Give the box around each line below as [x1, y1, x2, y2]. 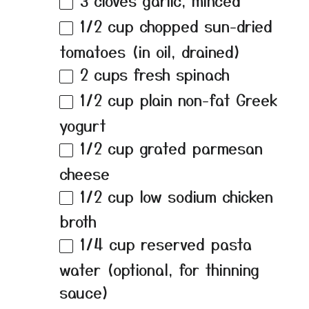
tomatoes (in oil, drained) [59, 39, 241, 62]
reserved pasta [135, 232, 252, 255]
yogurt [59, 113, 106, 136]
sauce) [59, 281, 110, 303]
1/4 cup [80, 232, 135, 255]
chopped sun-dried [134, 14, 272, 37]
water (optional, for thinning [59, 258, 259, 281]
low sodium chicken [134, 184, 273, 207]
